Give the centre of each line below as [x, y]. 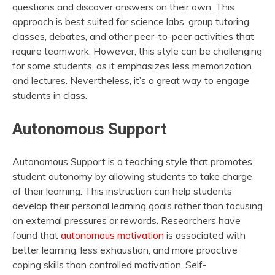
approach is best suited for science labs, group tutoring [131, 21]
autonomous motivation [112, 235]
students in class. [50, 95]
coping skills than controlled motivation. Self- [110, 265]
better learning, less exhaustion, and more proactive [125, 250]
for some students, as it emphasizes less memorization [132, 65]
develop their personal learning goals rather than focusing [137, 206]
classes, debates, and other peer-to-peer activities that [133, 36]
